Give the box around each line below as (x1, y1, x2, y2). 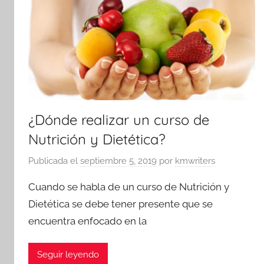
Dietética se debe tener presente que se (28, 198, 213, 210)
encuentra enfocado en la (28, 215, 147, 227)
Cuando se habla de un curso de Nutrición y (28, 181, 229, 193)
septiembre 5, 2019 (80, 156, 157, 167)
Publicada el (28, 156, 80, 167)
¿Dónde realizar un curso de (28, 110, 209, 128)
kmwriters (175, 156, 215, 167)
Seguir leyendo (37, 249, 99, 260)
